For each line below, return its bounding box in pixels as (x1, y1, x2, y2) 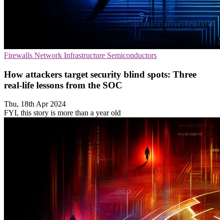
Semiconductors (107, 51, 157, 59)
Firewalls (4, 51, 34, 59)
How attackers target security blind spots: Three (4, 69, 196, 80)
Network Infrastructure (34, 51, 107, 59)
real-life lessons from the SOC (4, 80, 122, 90)
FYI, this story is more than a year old (4, 109, 121, 117)
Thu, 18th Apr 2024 (4, 100, 66, 109)
